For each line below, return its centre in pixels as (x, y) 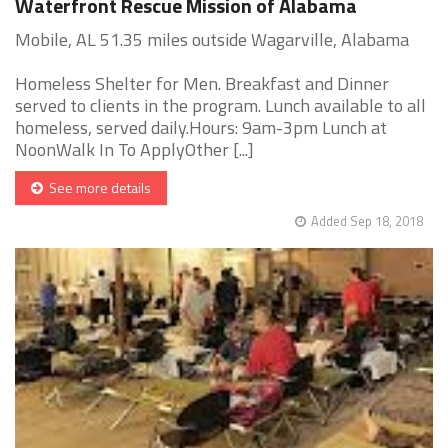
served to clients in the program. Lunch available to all (220, 106)
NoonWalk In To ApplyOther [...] (134, 150)
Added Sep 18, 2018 (367, 221)
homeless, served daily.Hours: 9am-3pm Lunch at (201, 128)
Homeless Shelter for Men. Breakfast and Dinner (202, 84)
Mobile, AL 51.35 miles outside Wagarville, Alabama (212, 40)
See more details (97, 188)
